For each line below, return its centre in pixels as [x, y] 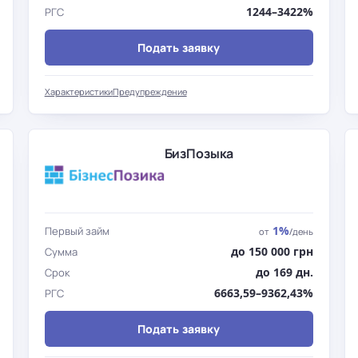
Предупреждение [149, 91]
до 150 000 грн [272, 251]
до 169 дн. [285, 272]
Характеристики [78, 91]
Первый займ [77, 231]
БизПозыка [199, 153]
